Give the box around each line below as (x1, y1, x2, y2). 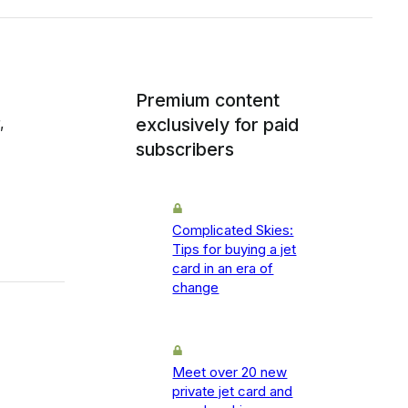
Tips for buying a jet (172, 240, 297, 259)
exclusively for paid (136, 114, 300, 137)
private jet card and (172, 382, 293, 401)
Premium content (136, 89, 280, 112)
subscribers (136, 138, 235, 161)
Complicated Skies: (172, 221, 294, 240)
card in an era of (172, 260, 274, 278)
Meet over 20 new (172, 363, 288, 382)
